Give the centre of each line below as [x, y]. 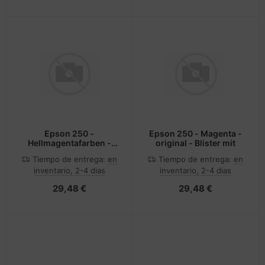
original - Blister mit [196, 143]
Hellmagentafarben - [69, 143]
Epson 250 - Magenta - [196, 134]
